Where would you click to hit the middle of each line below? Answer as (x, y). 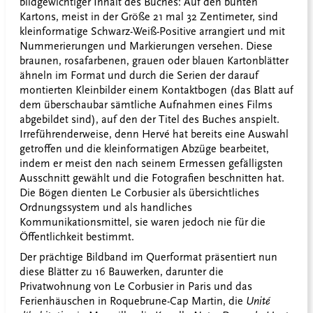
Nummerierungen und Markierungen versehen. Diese (146, 46)
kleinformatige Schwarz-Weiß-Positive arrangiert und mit (152, 32)
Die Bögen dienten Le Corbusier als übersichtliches (139, 193)
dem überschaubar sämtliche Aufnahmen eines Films (146, 105)
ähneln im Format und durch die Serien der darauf (139, 76)
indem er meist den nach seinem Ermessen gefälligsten (151, 164)
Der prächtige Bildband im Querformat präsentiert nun (148, 257)
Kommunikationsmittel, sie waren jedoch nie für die (143, 223)
